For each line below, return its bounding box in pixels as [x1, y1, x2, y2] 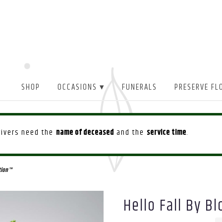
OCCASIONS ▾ [57, 81, 105, 94]
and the [114, 126, 147, 139]
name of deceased [56, 126, 114, 139]
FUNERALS [122, 81, 158, 94]
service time [147, 126, 186, 139]
